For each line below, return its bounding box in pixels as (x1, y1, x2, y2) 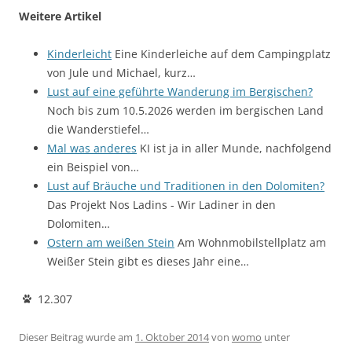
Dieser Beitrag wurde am (19, 329, 135, 344)
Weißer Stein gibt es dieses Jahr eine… (47, 253, 249, 269)
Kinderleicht (47, 46, 112, 61)
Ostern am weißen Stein (47, 234, 174, 250)
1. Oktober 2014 (135, 329, 209, 344)
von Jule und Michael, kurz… (47, 64, 196, 80)
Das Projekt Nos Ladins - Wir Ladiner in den (47, 196, 276, 212)
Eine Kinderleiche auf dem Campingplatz (112, 46, 331, 61)
